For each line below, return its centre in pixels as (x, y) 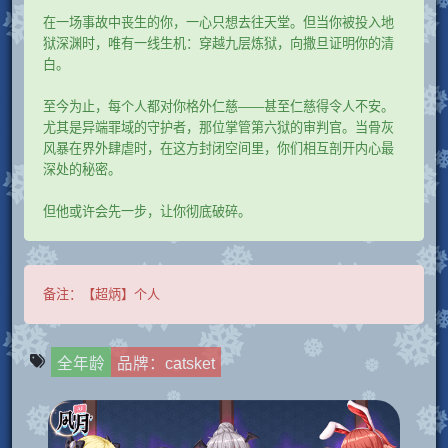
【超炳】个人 (120, 294)
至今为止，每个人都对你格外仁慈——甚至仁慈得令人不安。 (218, 106)
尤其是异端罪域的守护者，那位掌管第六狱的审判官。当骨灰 (218, 127)
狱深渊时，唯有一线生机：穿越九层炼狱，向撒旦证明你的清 (218, 43)
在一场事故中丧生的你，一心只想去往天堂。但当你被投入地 (218, 22)
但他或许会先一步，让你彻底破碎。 (146, 211)
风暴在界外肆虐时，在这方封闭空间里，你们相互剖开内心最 (218, 148)
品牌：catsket (166, 363)
